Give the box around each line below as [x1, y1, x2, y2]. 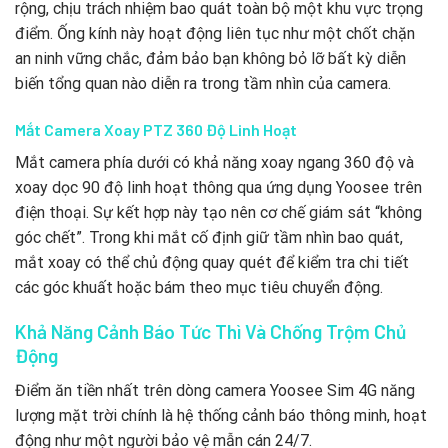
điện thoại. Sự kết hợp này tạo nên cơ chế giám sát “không [15, 202, 422, 222]
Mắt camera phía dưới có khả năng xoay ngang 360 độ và [15, 152, 414, 172]
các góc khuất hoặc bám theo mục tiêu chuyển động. [15, 277, 383, 297]
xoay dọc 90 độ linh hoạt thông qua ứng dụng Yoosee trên [15, 177, 422, 197]
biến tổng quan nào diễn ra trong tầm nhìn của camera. [15, 73, 391, 93]
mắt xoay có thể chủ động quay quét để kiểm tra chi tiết [15, 252, 409, 272]
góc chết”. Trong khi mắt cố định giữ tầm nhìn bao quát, [15, 227, 403, 247]
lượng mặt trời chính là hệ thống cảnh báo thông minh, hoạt [15, 406, 427, 426]
